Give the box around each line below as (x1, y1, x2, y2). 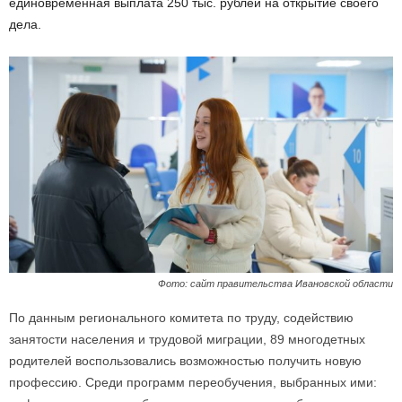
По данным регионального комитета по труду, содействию (9, 310, 354, 325)
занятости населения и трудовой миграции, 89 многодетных (9, 331, 365, 346)
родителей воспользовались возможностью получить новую (9, 353, 362, 368)
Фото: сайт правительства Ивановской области (158, 277, 393, 289)
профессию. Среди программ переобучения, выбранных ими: (9, 374, 377, 389)
